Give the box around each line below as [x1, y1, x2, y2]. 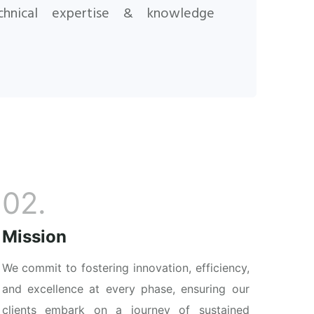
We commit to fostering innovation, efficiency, [1, 261, 250, 275]
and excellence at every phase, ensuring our [1, 282, 250, 296]
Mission [1, 226, 67, 247]
